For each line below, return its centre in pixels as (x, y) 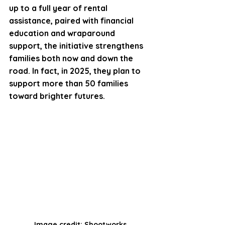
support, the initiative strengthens (77, 46)
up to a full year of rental (59, 8)
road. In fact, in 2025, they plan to (76, 71)
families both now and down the (72, 59)
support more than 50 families (70, 84)
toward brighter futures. (58, 96)
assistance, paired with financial (72, 21)
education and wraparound (63, 33)
